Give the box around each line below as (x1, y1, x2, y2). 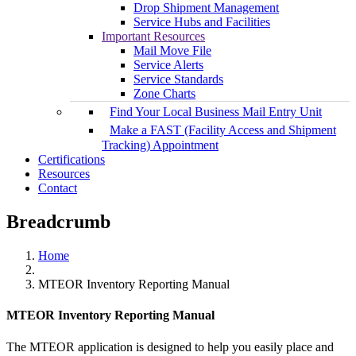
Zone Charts (133, 87, 195, 101)
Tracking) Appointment (102, 138, 219, 153)
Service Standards (133, 72, 223, 87)
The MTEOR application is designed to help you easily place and (6, 339, 334, 354)
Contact (38, 181, 77, 195)
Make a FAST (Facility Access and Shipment (110, 123, 336, 137)
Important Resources (102, 29, 205, 44)
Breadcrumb (6, 211, 110, 233)
